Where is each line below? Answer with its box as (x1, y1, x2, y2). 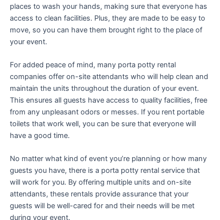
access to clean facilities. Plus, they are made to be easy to (10, 13, 205, 23)
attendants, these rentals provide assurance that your (10, 190, 189, 199)
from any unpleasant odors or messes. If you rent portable (10, 108, 204, 117)
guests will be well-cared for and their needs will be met (10, 201, 194, 211)
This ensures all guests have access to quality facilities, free (10, 96, 207, 105)
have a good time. (10, 131, 70, 140)
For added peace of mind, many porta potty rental (10, 60, 176, 70)
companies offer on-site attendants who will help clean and (10, 72, 208, 82)
